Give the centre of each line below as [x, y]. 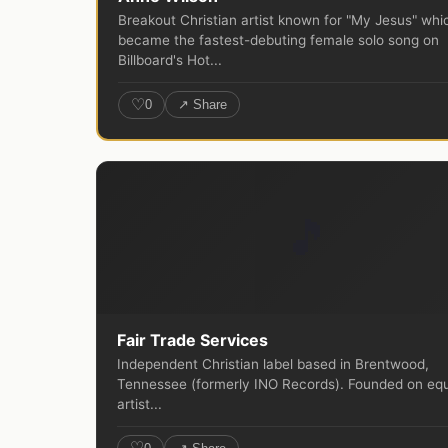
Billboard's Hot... [170, 59]
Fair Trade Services [192, 339]
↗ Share [202, 105]
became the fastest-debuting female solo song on [278, 39]
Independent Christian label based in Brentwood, [273, 363]
